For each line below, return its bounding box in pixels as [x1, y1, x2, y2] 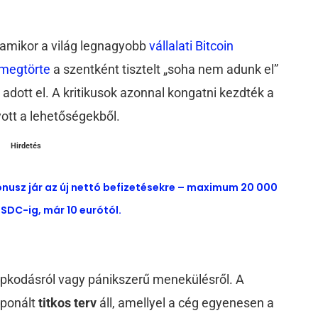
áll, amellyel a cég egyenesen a [97, 295, 275, 311]
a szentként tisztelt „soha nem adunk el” [53, 62, 279, 77]
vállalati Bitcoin [146, 38, 234, 54]
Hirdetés [11, 141, 41, 151]
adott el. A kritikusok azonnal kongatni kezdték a [3, 85, 275, 101]
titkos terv [38, 295, 97, 311]
